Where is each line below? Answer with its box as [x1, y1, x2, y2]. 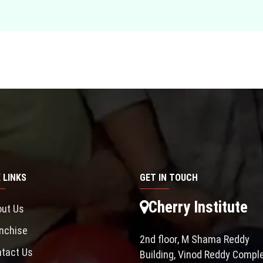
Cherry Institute [148, 197, 248, 217]
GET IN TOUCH [139, 171, 198, 183]
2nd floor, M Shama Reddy [139, 232, 249, 245]
